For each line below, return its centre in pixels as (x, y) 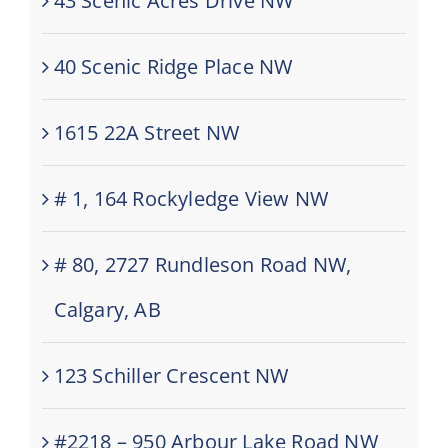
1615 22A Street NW (146, 133)
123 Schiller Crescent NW (171, 376)
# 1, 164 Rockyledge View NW (191, 199)
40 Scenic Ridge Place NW (173, 67)
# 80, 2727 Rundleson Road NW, (202, 265)
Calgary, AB (107, 310)
